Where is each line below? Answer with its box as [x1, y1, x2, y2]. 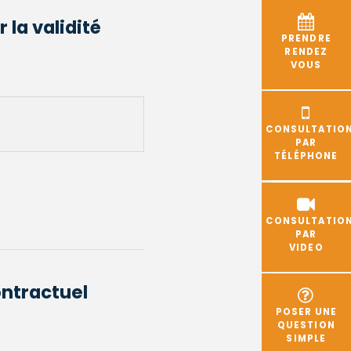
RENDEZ [284, 45, 328, 59]
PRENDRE [280, 32, 331, 45]
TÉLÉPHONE [274, 150, 338, 163]
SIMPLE [286, 331, 327, 345]
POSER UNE [275, 305, 337, 318]
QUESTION [277, 318, 335, 331]
